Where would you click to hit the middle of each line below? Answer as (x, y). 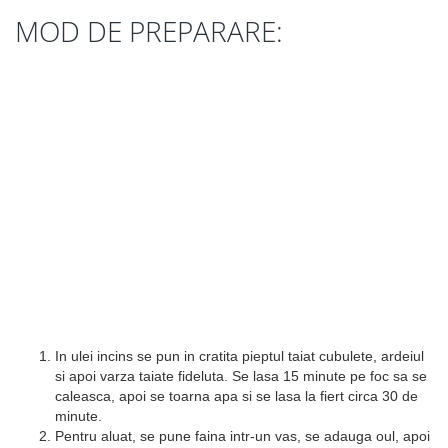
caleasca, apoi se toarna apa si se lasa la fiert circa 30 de (236, 396)
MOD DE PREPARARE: (149, 31)
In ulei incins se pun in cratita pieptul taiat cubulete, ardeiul (239, 356)
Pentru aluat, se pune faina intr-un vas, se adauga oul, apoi (242, 436)
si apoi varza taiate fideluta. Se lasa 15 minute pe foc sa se (241, 376)
